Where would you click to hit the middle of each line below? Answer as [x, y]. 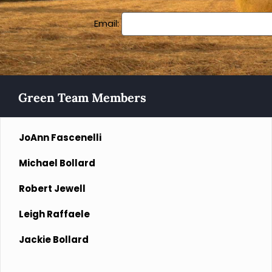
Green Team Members [82, 97]
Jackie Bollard [54, 240]
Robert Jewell [52, 189]
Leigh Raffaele [54, 214]
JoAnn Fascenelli [60, 138]
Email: [108, 23]
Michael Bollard [57, 163]
